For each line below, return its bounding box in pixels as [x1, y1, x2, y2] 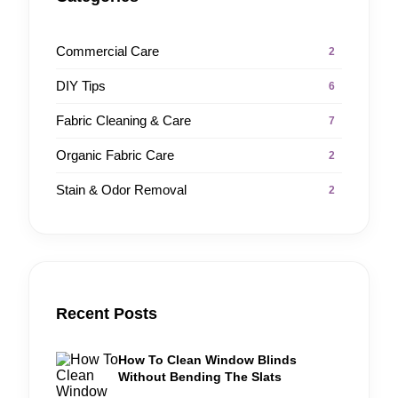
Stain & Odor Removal [56, 182, 187, 198]
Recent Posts [56, 304, 157, 322]
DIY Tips [56, 78, 106, 94]
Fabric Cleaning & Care [56, 113, 191, 129]
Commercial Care [56, 44, 159, 60]
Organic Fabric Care [56, 147, 174, 163]
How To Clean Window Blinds [118, 352, 297, 367]
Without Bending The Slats [118, 369, 282, 384]
